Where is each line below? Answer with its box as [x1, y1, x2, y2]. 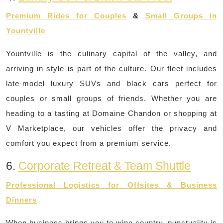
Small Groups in [145, 11, 217, 20]
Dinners [6, 196, 37, 205]
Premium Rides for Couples [6, 11, 126, 20]
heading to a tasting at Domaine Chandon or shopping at [6, 109, 217, 118]
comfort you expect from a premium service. [6, 139, 171, 148]
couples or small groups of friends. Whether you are [6, 94, 217, 103]
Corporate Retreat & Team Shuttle [18, 159, 191, 173]
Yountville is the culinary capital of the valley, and [6, 49, 217, 58]
